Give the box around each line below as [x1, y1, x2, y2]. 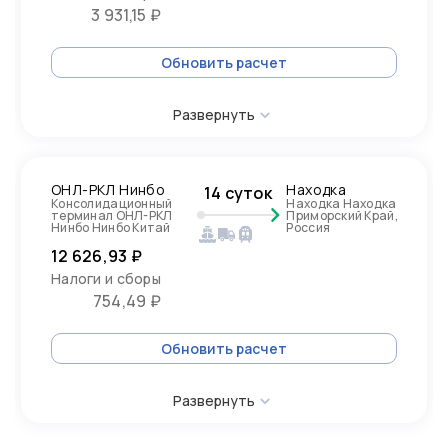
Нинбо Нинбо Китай [51, 219, 171, 236]
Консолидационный [51, 195, 173, 212]
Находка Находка [286, 195, 397, 212]
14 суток [203, 182, 273, 204]
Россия [286, 219, 331, 236]
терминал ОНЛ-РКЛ [51, 207, 173, 224]
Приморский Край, [286, 207, 398, 224]
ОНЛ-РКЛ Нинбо [51, 180, 166, 199]
